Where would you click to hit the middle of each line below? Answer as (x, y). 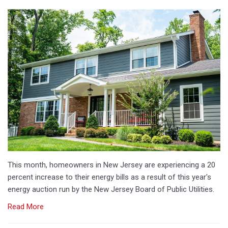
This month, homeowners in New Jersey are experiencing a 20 (111, 165)
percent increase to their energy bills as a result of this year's (109, 177)
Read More (26, 206)
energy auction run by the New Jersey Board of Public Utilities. (111, 189)
